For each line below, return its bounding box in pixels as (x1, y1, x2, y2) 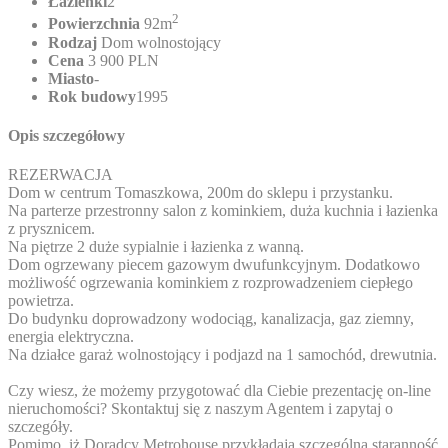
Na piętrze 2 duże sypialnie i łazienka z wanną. (8, 238, 304, 256)
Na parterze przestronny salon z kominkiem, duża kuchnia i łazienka (8, 202, 438, 220)
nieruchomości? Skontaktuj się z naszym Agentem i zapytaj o (8, 400, 393, 418)
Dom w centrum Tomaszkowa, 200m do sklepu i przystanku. (8, 184, 393, 202)
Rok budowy (48, 87, 136, 105)
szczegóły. (8, 418, 73, 436)
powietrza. (8, 292, 74, 310)
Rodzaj (48, 33, 97, 51)
